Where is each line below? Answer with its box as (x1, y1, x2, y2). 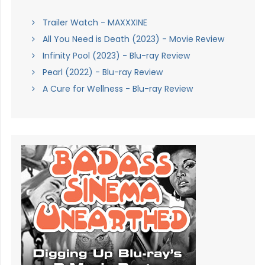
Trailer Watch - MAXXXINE (42, 17, 147, 29)
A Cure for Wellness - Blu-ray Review (42, 83, 193, 95)
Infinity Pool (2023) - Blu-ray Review (42, 50, 190, 62)
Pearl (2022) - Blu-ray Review (42, 66, 163, 79)
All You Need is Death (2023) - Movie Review (42, 33, 224, 46)
